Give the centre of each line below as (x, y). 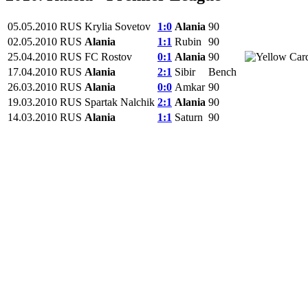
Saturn (189, 118)
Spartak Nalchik (120, 102)
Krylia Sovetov (118, 27)
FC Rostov (108, 57)
